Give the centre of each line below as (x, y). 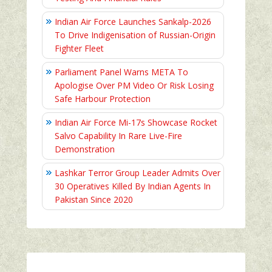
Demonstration (85, 149)
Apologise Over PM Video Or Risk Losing (134, 86)
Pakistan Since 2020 (94, 200)
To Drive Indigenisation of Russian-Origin (135, 35)
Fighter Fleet (79, 49)
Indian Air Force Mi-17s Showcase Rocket (136, 123)
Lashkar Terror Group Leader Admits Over (138, 173)
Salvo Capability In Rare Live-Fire (118, 136)
